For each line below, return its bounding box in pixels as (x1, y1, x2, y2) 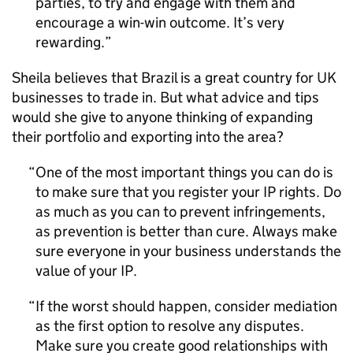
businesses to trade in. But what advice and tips (12, 88, 319, 106)
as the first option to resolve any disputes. (35, 317, 304, 335)
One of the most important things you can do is (35, 163, 333, 181)
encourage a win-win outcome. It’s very (35, 13, 284, 32)
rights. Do (276, 183, 341, 201)
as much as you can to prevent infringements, (35, 203, 325, 221)
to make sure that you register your (35, 183, 263, 201)
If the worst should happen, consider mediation (35, 297, 337, 315)
